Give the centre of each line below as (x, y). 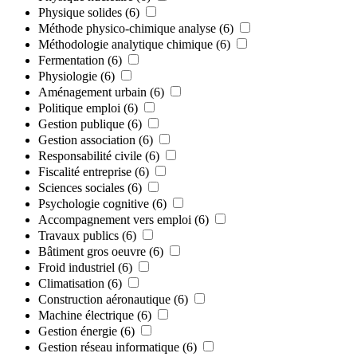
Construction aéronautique (104, 299)
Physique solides (80, 12)
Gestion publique (81, 124)
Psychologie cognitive (94, 203)
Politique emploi (79, 108)
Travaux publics (78, 235)
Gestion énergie (78, 331)
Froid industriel (76, 267)
